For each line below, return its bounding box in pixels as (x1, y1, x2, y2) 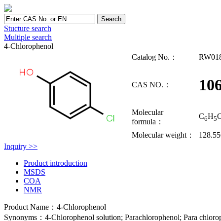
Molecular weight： (132, 131, 194, 139)
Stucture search (4, 24, 51, 33)
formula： (132, 117, 164, 126)
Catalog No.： (132, 53, 178, 61)
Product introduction (24, 159, 87, 167)
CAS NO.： (132, 80, 171, 89)
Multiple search (4, 33, 52, 41)
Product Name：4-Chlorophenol (4, 203, 106, 211)
